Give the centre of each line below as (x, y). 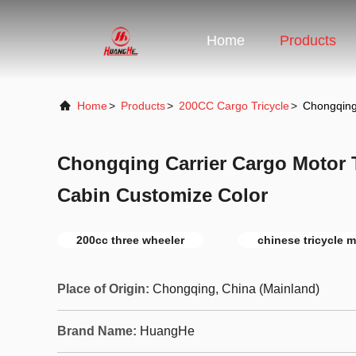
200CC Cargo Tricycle (234, 106)
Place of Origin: (103, 289)
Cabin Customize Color (163, 195)
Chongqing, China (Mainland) (236, 289)
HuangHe (167, 331)
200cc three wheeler (130, 240)
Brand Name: (97, 331)
